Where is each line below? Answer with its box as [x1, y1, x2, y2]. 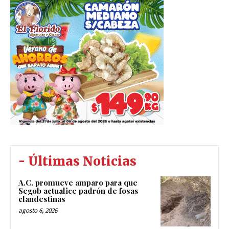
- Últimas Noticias [18, 153, 136, 170]
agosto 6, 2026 [18, 206, 57, 215]
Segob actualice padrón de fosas [18, 186, 139, 196]
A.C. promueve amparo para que [18, 177, 138, 188]
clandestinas [18, 194, 65, 204]
